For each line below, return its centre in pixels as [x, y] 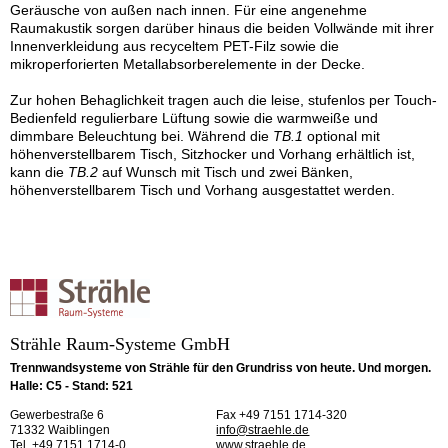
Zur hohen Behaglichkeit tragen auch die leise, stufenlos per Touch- [223, 100]
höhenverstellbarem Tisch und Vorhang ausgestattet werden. [202, 190]
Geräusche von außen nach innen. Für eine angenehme [188, 10]
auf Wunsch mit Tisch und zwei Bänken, [225, 172]
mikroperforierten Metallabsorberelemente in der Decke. [187, 64]
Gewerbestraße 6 [57, 415]
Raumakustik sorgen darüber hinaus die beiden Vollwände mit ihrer [222, 28]
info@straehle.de [263, 430]
